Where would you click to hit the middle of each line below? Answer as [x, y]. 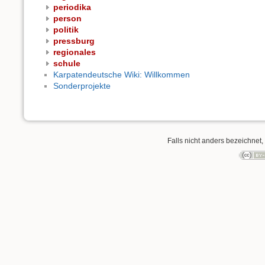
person [67, 19]
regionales [75, 52]
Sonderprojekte [82, 86]
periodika [72, 7]
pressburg [74, 41]
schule [67, 64]
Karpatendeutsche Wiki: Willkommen [122, 75]
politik [66, 30]
